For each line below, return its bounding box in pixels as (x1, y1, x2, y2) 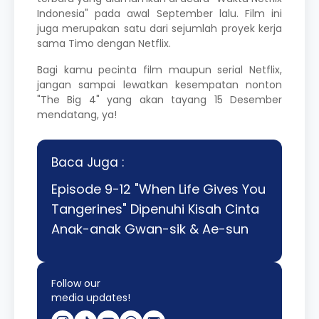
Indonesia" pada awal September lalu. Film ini (37, 6, 282, 21)
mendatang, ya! (37, 107, 117, 122)
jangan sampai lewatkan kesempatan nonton (37, 77, 282, 92)
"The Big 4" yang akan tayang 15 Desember (37, 92, 282, 107)
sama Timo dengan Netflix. (37, 36, 171, 51)
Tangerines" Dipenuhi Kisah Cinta (51, 199, 259, 218)
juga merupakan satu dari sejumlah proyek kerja (37, 21, 282, 36)
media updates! (51, 290, 130, 305)
